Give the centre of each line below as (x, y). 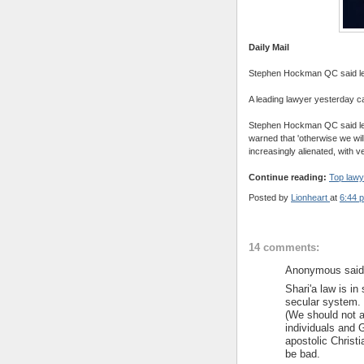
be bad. (303, 353)
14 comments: (284, 248)
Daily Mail (269, 47)
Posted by (270, 197)
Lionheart (309, 197)
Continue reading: (288, 177)
